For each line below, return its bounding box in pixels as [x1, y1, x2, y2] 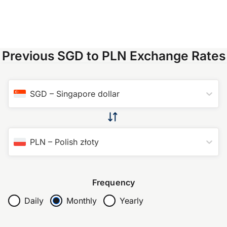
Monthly [66, 196, 97, 206]
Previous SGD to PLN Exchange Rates [2, 48, 225, 63]
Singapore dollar [56, 88, 120, 99]
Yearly [119, 196, 143, 206]
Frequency [92, 177, 135, 187]
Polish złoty [55, 136, 99, 147]
